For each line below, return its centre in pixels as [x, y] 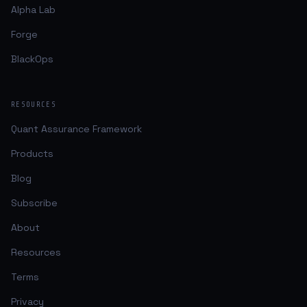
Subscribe [34, 203]
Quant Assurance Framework [76, 129]
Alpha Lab [33, 10]
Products [32, 153]
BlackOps [32, 59]
